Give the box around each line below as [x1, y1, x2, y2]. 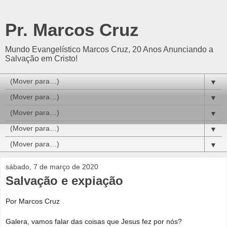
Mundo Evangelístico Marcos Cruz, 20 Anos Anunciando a [5, 45, 213, 54]
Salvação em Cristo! [5, 54, 78, 63]
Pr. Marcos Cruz [5, 20, 139, 40]
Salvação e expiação [6, 174, 123, 187]
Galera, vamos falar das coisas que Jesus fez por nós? [6, 217, 182, 225]
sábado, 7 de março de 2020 [6, 163, 98, 171]
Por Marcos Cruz [6, 197, 60, 205]
